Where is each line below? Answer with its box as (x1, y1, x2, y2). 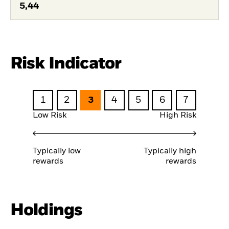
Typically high (144, 147, 196, 155)
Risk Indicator (10, 55, 122, 72)
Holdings (10, 201, 83, 219)
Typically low (33, 147, 81, 155)
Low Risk (33, 111, 66, 120)
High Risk (159, 111, 196, 120)
